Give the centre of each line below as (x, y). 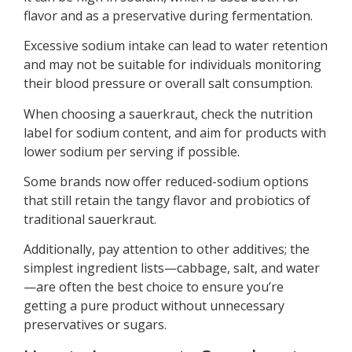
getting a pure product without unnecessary (154, 306)
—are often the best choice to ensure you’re (154, 287)
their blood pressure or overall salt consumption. (168, 84)
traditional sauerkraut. (90, 219)
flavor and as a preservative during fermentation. (168, 15)
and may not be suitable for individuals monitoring (172, 65)
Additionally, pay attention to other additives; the (167, 249)
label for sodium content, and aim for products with (175, 132)
